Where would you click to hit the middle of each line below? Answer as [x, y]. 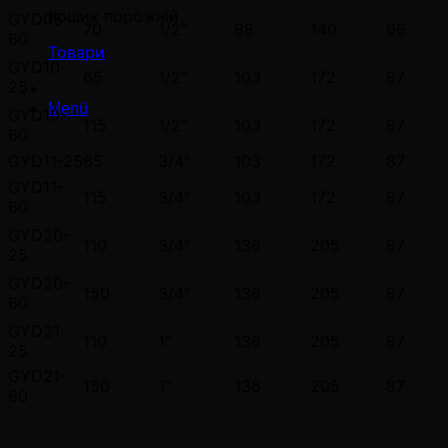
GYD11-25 [45, 160]
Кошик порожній [113, 16]
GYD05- [39, 18]
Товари [76, 52]
